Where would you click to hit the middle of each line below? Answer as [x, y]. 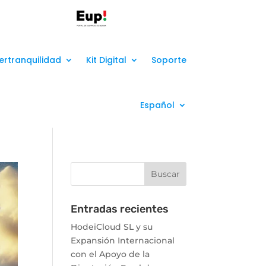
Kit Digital [106, 60]
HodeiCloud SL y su [112, 227]
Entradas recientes [120, 209]
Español [157, 105]
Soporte [169, 60]
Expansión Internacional [123, 240]
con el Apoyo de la [110, 254]
